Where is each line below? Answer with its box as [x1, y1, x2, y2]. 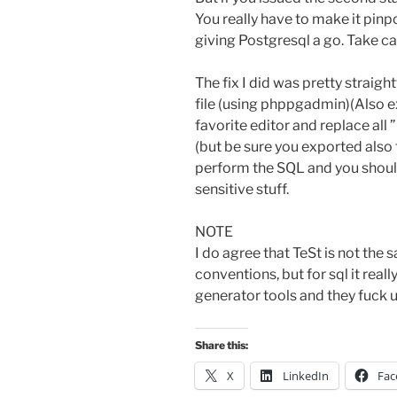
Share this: [195, 339, 248, 353]
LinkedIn [283, 368, 329, 385]
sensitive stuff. [195, 181, 289, 198]
